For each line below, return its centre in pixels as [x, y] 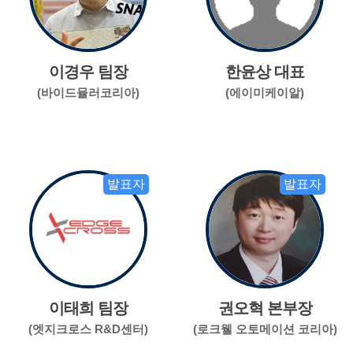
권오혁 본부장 [265, 308]
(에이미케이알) [265, 92]
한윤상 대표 [265, 71]
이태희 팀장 [88, 308]
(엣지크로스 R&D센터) [88, 329]
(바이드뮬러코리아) [88, 92]
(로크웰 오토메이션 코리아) [265, 329]
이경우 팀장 [88, 71]
